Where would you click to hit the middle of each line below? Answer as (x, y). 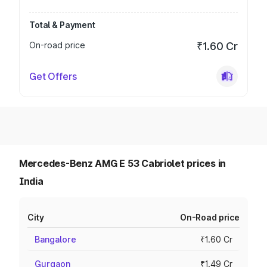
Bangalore (55, 239)
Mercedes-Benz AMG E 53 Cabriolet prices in (123, 163)
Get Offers (53, 76)
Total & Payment (62, 25)
